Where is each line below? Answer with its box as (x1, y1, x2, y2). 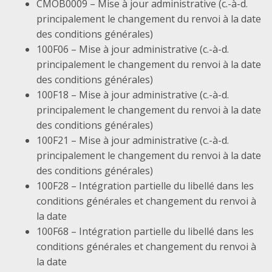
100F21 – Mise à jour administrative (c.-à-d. (36, 134, 229, 148)
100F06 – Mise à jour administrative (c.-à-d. (36, 42, 229, 56)
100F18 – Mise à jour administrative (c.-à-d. (36, 88, 229, 102)
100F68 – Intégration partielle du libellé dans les (36, 225, 254, 239)
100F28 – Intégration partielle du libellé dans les (36, 179, 254, 193)
